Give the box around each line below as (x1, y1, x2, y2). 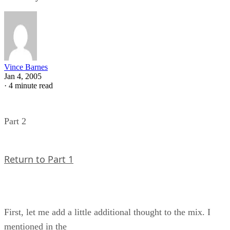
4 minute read (9, 81, 53, 90)
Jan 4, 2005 (4, 71, 42, 81)
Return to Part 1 (4, 152, 73, 165)
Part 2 (4, 116, 26, 126)
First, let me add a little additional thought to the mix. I (4, 206, 210, 217)
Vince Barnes (4, 62, 48, 71)
